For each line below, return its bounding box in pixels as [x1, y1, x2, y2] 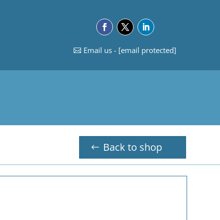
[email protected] [118, 45, 176, 55]
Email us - [83, 45, 118, 55]
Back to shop [103, 140, 162, 154]
